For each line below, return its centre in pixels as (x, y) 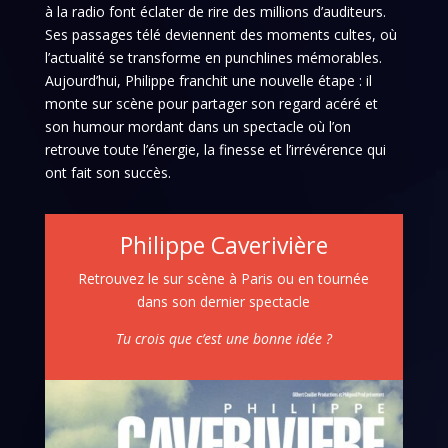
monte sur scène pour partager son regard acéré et (211, 103)
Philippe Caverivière (223, 244)
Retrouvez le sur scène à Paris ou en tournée (224, 278)
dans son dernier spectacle (224, 301)
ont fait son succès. (107, 172)
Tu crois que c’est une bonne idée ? (223, 338)
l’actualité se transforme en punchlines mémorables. (213, 57)
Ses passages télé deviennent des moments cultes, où (220, 34)
